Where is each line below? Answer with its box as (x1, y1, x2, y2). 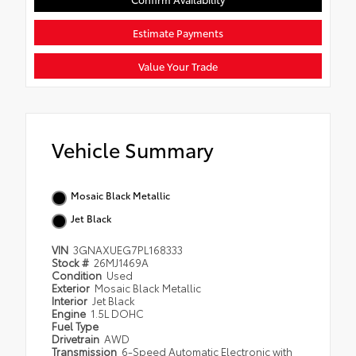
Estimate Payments (133, 25, 223, 40)
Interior (52, 292, 90, 308)
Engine (52, 305, 88, 320)
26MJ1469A (94, 254, 149, 269)
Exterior (52, 280, 92, 295)
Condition (52, 267, 104, 282)
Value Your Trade (138, 58, 218, 73)
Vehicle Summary (52, 134, 214, 163)
